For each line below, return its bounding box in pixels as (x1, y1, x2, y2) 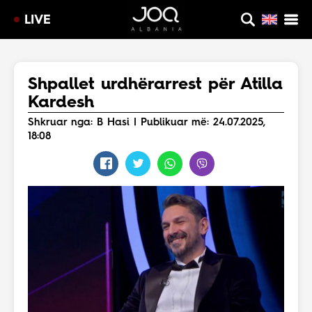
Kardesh (28, 95, 94, 111)
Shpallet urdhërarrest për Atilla (28, 77, 283, 93)
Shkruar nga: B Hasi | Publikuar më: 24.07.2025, (28, 118, 265, 128)
